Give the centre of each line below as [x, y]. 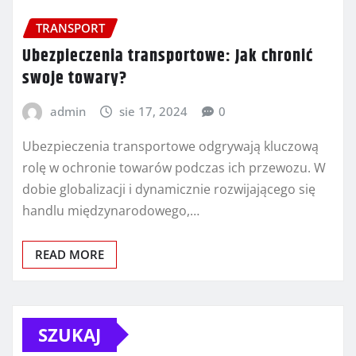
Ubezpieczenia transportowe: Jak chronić [168, 57]
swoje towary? [75, 79]
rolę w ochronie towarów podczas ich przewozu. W [174, 167]
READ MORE [70, 254]
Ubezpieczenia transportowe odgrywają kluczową [170, 146]
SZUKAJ [70, 334]
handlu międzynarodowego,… [111, 210]
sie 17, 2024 [154, 112]
